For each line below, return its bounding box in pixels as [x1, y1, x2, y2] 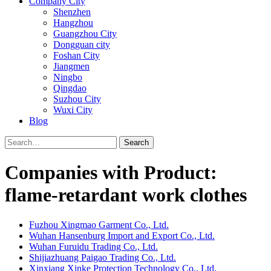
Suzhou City [53, 94, 101, 104]
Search [124, 138, 149, 147]
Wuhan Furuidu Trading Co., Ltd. [29, 241, 158, 252]
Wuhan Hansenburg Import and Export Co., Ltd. [29, 230, 215, 241]
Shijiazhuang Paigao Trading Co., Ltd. [29, 252, 176, 263]
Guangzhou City [53, 28, 117, 39]
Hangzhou [53, 18, 93, 28]
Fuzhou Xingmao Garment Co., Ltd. [29, 219, 169, 230]
